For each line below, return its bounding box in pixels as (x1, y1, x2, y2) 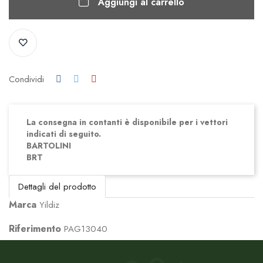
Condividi (9, 73, 44, 86)
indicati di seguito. (26, 128, 101, 140)
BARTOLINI (26, 140, 71, 152)
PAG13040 (64, 222, 107, 236)
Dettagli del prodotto (18, 180, 96, 193)
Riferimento (9, 222, 61, 236)
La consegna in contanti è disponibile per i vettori (26, 116, 228, 129)
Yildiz (39, 198, 59, 212)
